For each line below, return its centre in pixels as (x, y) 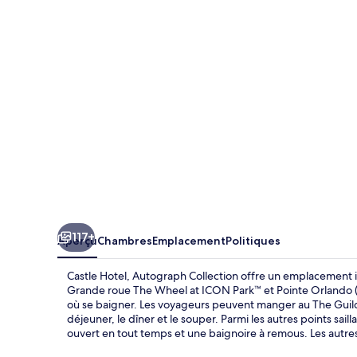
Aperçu (77, 240)
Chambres (125, 240)
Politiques (253, 240)
